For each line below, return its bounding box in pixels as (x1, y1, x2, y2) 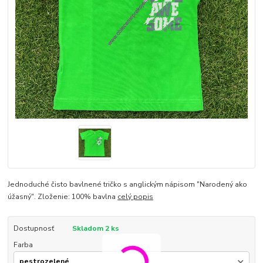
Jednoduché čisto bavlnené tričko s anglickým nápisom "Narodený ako (8, 180, 248, 190)
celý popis (117, 192, 154, 202)
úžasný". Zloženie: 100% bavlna (8, 192, 118, 202)
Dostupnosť (13, 224, 54, 234)
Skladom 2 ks (72, 224, 119, 234)
